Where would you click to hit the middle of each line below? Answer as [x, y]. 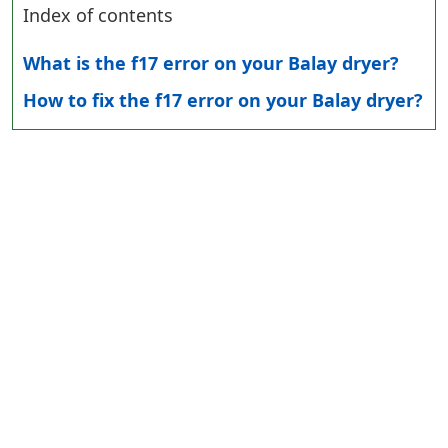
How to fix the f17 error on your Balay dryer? [223, 100]
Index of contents [98, 15]
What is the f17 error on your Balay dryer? [211, 63]
